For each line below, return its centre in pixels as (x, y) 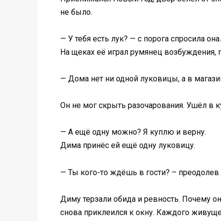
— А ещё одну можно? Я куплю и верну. (133, 132)
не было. (76, 12)
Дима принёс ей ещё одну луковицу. (128, 146)
